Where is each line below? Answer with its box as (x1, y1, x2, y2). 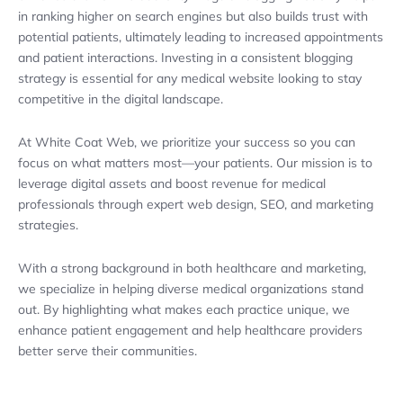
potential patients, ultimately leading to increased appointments (18, 28, 383, 45)
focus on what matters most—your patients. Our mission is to (18, 155, 372, 172)
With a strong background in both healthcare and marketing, (18, 260, 366, 277)
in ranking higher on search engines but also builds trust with (18, 7, 368, 24)
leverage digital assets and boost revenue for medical (18, 175, 326, 193)
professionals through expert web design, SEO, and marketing (18, 196, 373, 213)
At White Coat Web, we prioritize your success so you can (18, 134, 355, 151)
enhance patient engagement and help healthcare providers (18, 322, 363, 339)
